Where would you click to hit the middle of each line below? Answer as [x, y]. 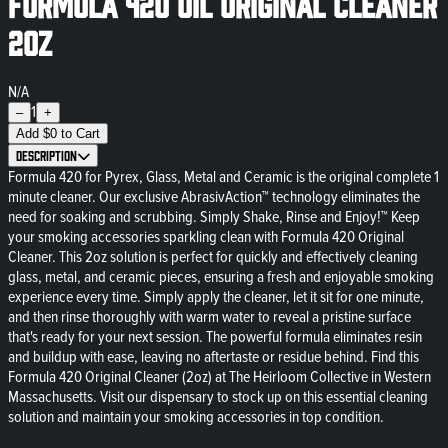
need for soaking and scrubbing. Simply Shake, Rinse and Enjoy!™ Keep [214, 216]
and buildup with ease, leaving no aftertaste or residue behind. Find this [213, 356]
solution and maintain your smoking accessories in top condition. [196, 416]
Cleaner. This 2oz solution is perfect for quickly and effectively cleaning [213, 256]
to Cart [80, 133]
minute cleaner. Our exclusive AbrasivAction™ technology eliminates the [214, 196]
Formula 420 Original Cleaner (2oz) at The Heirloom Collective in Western [219, 376]
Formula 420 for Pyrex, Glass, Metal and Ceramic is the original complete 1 [223, 176]
